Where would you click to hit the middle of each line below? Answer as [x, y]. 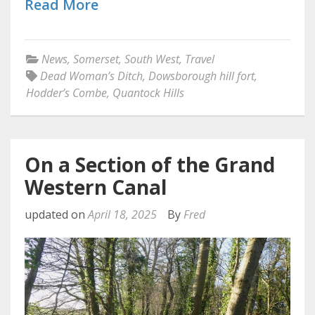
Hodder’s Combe [66, 93]
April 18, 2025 [122, 215]
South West [152, 59]
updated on [56, 215]
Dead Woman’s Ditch [91, 76]
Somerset [96, 59]
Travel [200, 59]
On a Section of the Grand [150, 165]
